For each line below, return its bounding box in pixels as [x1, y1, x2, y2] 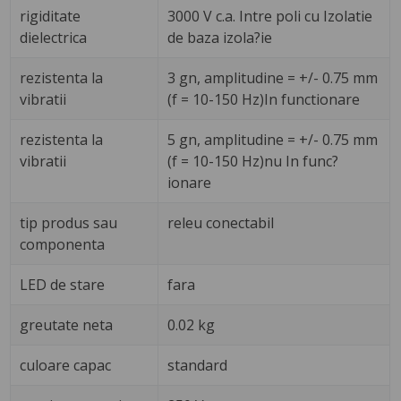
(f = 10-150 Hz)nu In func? [167, 151, 339, 172]
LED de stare [20, 275, 106, 295]
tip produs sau [20, 213, 118, 234]
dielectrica [20, 28, 88, 48]
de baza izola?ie [167, 28, 273, 48]
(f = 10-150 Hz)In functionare [167, 90, 361, 110]
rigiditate [20, 6, 81, 27]
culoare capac [20, 355, 112, 376]
